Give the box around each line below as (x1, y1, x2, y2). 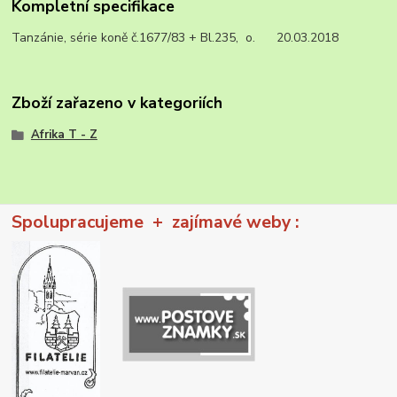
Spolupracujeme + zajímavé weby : (12, 209, 354, 234)
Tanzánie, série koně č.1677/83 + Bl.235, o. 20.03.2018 (12, 28, 339, 46)
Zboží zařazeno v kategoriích (12, 92, 223, 114)
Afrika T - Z (30, 126, 97, 143)
